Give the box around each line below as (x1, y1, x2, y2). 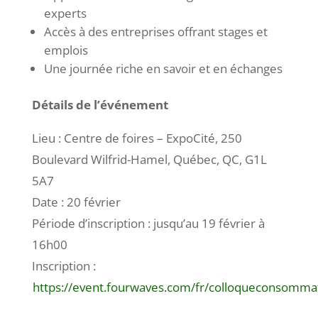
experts (43, 4, 87, 21)
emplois (43, 41, 88, 58)
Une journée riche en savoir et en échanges (43, 60, 283, 77)
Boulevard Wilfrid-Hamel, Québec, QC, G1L (31, 150, 267, 168)
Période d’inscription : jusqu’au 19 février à (31, 214, 265, 231)
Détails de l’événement (31, 96, 168, 113)
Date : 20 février (31, 193, 121, 210)
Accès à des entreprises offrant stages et (43, 23, 268, 40)
